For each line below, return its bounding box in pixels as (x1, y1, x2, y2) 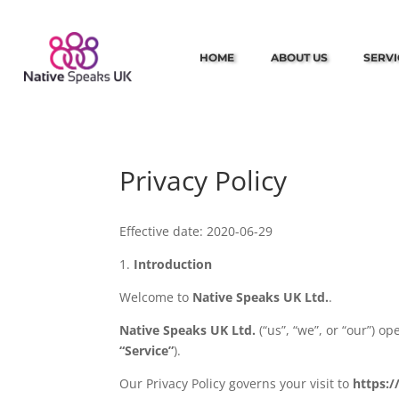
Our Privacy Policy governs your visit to (119, 374, 354, 392)
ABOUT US (270, 50, 328, 64)
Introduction (134, 255, 213, 273)
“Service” (119, 341, 175, 359)
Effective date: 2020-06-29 (119, 222, 273, 240)
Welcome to (119, 288, 193, 305)
